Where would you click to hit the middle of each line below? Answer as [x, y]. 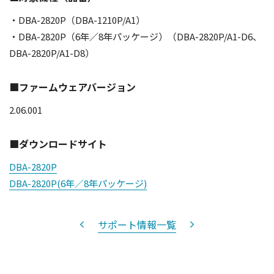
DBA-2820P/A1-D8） [52, 53]
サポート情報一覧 [137, 224]
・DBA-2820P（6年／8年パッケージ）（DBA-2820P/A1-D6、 [135, 36]
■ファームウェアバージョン [72, 87]
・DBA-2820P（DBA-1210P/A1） [77, 20]
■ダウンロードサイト [58, 144]
